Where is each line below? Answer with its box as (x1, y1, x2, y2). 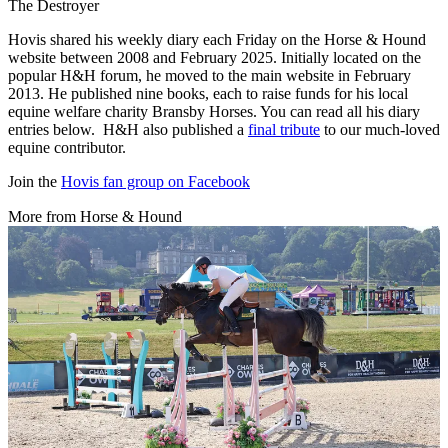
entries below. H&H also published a (8, 121, 248, 139)
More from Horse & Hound (8, 208, 182, 226)
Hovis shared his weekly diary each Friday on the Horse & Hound (8, 31, 426, 49)
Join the (8, 173, 61, 191)
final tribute (248, 121, 320, 139)
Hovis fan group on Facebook (61, 173, 250, 191)
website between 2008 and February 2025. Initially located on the (8, 49, 421, 67)
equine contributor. (8, 139, 126, 157)
